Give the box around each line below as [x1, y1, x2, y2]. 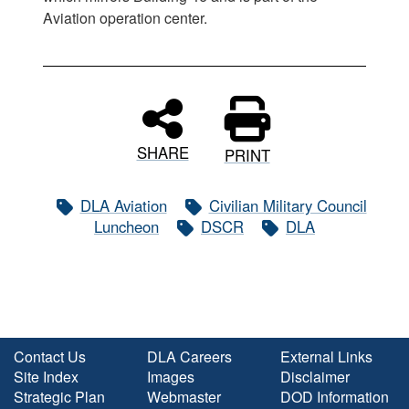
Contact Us [14, 345, 86, 367]
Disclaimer [280, 365, 350, 387]
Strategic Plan [14, 385, 105, 407]
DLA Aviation [79, 194, 167, 216]
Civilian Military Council [208, 194, 367, 216]
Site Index [14, 365, 79, 387]
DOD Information [280, 385, 389, 407]
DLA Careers [147, 345, 232, 367]
